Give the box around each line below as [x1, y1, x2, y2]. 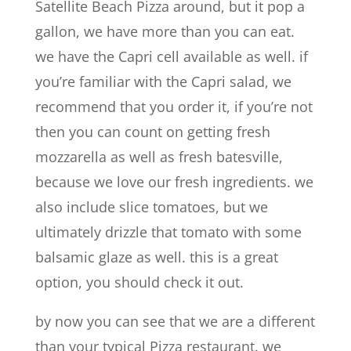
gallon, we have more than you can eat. [34, 21, 295, 41]
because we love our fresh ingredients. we [34, 172, 313, 191]
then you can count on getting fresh [34, 121, 270, 141]
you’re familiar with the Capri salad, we [34, 71, 291, 91]
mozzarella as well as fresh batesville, [34, 147, 283, 166]
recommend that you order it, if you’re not [34, 96, 313, 116]
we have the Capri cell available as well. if [34, 46, 308, 66]
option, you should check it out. [34, 272, 244, 291]
